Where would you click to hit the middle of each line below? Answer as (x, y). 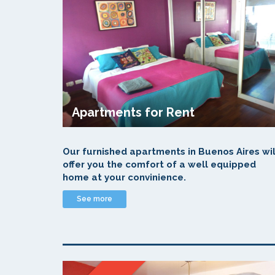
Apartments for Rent (133, 112)
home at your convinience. (124, 177)
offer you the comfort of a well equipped (159, 165)
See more (95, 199)
